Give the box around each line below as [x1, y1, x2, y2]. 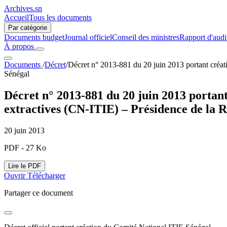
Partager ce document [4, 188, 73, 197]
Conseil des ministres [112, 33, 179, 42]
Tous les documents [29, 13, 92, 22]
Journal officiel [64, 33, 112, 42]
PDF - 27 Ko [4, 143, 46, 152]
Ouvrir [4, 171, 27, 180]
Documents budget [4, 33, 64, 42]
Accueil [4, 13, 29, 22]
